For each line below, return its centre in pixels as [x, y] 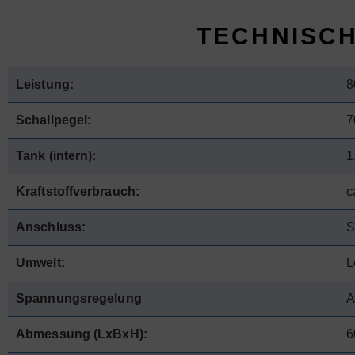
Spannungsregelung [79, 298]
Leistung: [46, 84]
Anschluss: [51, 227]
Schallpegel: [54, 120]
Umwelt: [40, 263]
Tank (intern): [56, 156]
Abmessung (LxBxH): [82, 334]
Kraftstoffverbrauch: [78, 191]
